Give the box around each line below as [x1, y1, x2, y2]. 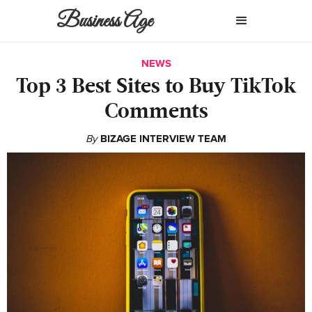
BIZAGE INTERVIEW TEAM [100, 132, 226, 145]
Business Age [56, 8, 153, 35]
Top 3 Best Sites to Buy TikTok [16, 77, 296, 97]
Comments [104, 102, 208, 123]
